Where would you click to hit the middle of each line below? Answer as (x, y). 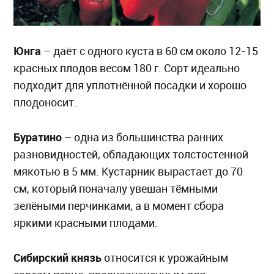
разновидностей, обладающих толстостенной (131, 154)
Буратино (39, 137)
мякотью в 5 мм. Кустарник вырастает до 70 (128, 171)
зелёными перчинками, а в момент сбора (119, 206)
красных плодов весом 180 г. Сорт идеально (127, 68)
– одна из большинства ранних (144, 137)
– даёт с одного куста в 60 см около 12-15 (151, 51)
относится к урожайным (165, 257)
